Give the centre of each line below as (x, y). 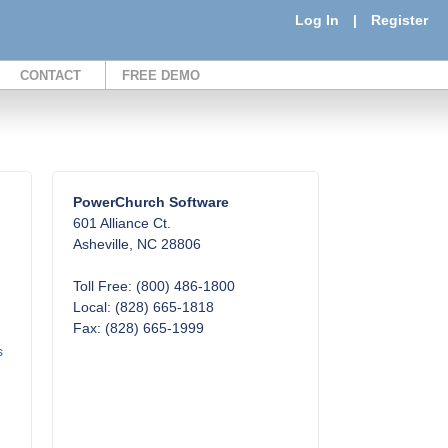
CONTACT (50, 75)
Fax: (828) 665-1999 (139, 328)
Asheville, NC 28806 (137, 244)
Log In (317, 20)
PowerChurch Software (151, 202)
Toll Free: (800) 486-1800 (154, 286)
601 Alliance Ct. (122, 223)
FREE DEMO (161, 75)
